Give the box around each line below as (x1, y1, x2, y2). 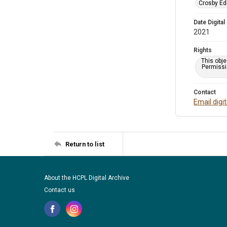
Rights (194, 47, 212, 54)
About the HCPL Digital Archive (44, 174, 129, 181)
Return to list (65, 140, 104, 148)
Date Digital (194, 19, 225, 26)
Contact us (44, 186, 75, 194)
